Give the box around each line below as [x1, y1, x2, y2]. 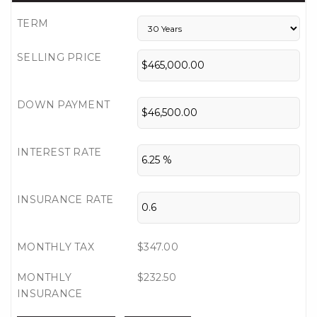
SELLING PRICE [17, 51, 102, 64]
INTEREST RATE [17, 146, 102, 158]
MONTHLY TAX [17, 241, 94, 253]
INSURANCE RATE [17, 193, 114, 206]
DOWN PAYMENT [17, 98, 110, 111]
